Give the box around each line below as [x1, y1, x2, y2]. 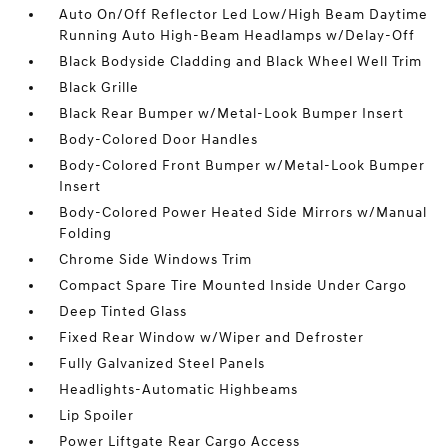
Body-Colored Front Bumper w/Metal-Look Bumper [59, 157, 426, 175]
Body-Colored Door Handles [59, 131, 259, 149]
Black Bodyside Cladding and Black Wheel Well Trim [59, 53, 423, 71]
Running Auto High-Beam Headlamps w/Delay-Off [59, 27, 416, 45]
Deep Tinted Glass [59, 303, 188, 321]
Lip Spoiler [59, 407, 135, 425]
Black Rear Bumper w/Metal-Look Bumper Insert [59, 105, 405, 123]
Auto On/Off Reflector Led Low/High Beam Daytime [59, 6, 429, 24]
